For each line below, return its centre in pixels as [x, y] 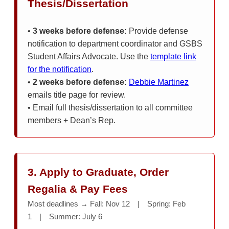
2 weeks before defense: [80, 82]
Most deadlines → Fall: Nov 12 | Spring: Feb [107, 203]
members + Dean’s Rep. [72, 120]
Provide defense [157, 31]
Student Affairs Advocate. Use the [89, 56]
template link [173, 56]
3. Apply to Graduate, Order [98, 172]
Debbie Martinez [159, 82]
